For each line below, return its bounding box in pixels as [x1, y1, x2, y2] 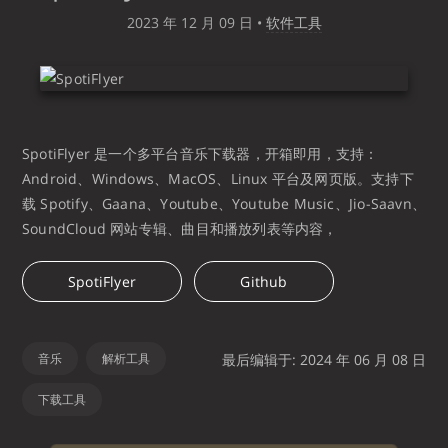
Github [240, 271, 288, 291]
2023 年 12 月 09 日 [126, 12, 253, 32]
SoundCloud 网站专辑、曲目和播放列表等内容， [22, 218, 338, 238]
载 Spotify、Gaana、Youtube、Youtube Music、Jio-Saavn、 [22, 193, 426, 213]
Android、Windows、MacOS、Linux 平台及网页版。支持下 [22, 168, 414, 188]
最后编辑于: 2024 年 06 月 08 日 [222, 349, 426, 369]
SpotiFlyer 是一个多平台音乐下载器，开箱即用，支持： [22, 143, 379, 163]
